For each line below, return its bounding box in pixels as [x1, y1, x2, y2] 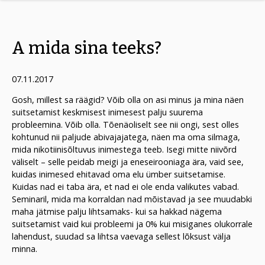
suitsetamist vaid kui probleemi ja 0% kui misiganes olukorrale [12, 218, 253, 230]
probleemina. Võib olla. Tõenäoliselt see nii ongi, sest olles [12, 119, 239, 131]
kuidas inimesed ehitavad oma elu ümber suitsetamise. [12, 169, 225, 180]
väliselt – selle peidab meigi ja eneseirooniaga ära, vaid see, [12, 156, 244, 168]
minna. [12, 243, 37, 255]
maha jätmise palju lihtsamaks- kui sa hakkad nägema [12, 206, 222, 218]
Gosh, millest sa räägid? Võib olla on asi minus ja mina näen [12, 94, 244, 106]
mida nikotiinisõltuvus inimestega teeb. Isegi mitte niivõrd [12, 144, 237, 156]
